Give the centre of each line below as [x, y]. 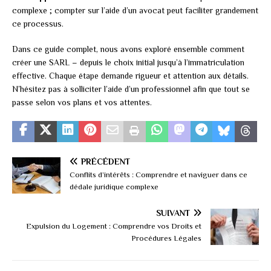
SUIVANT [173, 213]
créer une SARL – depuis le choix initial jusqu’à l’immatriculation [128, 62]
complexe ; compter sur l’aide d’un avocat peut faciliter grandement [135, 10]
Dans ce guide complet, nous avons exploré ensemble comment [128, 49]
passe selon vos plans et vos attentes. [82, 102]
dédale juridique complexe [114, 186]
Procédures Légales [166, 238]
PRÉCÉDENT [106, 161]
